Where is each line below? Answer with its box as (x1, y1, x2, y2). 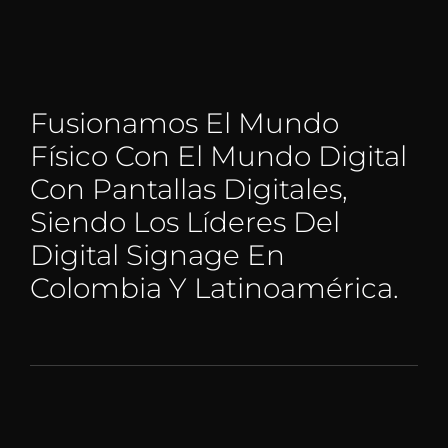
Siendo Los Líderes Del (29, 205, 340, 240)
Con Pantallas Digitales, (29, 172, 348, 207)
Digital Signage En (29, 238, 285, 273)
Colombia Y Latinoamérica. (29, 271, 406, 306)
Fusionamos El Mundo (29, 106, 339, 141)
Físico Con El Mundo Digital (29, 139, 407, 174)
